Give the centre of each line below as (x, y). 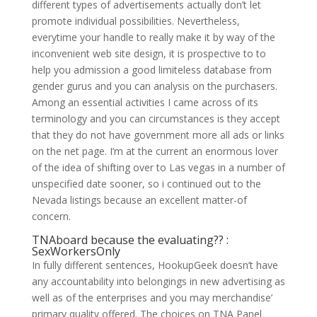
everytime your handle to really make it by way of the (153, 37)
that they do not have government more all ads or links (158, 135)
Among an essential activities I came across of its (145, 102)
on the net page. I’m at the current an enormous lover (155, 151)
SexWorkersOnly (76, 251)
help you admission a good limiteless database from (151, 70)
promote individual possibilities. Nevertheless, (136, 21)
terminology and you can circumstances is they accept (156, 119)
